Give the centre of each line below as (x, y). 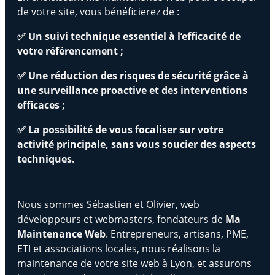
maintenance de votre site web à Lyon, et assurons (134, 263)
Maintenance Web (61, 234)
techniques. (46, 159)
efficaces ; (41, 105)
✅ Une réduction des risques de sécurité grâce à (133, 75)
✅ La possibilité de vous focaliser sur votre (120, 129)
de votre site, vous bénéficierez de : (98, 11)
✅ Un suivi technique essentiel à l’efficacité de (129, 36)
